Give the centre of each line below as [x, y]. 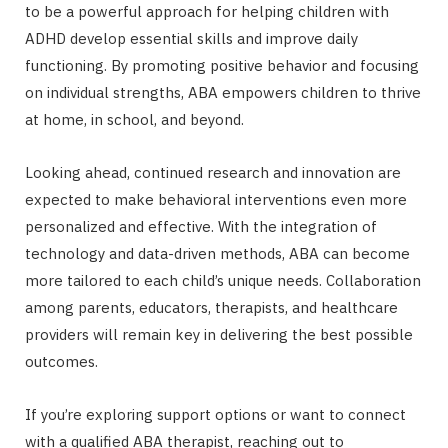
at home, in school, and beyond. [134, 120]
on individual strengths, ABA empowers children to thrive [223, 93]
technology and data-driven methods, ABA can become [217, 254]
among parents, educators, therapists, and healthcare [211, 308]
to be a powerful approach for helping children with [207, 12]
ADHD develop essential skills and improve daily [191, 39]
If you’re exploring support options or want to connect [215, 415]
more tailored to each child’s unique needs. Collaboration [223, 281]
